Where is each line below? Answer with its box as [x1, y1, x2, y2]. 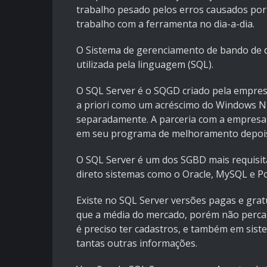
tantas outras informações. [76, 237, 197, 250]
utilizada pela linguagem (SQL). [76, 58, 213, 72]
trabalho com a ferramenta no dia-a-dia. [76, 17, 254, 31]
